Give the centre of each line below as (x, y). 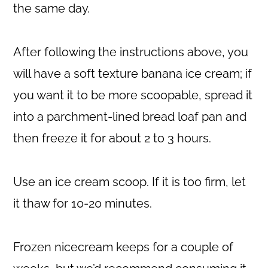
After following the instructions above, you (131, 52)
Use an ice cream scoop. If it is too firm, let (130, 182)
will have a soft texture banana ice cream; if (133, 73)
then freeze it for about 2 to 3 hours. (112, 138)
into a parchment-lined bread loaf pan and (130, 116)
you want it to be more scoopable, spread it (133, 95)
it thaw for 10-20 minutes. (83, 203)
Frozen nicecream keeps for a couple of (124, 247)
